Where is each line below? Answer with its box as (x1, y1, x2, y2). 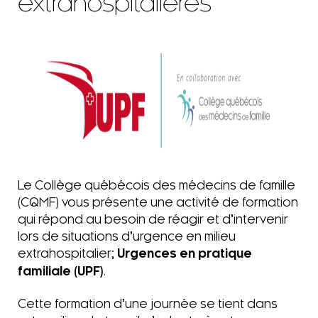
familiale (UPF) (18, 264, 104, 278)
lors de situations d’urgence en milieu (18, 229, 236, 243)
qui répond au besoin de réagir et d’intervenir (18, 212, 288, 226)
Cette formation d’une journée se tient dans (18, 297, 278, 310)
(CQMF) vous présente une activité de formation (18, 195, 298, 209)
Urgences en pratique (117, 246, 252, 261)
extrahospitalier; (18, 246, 117, 260)
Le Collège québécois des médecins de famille (18, 178, 295, 192)
